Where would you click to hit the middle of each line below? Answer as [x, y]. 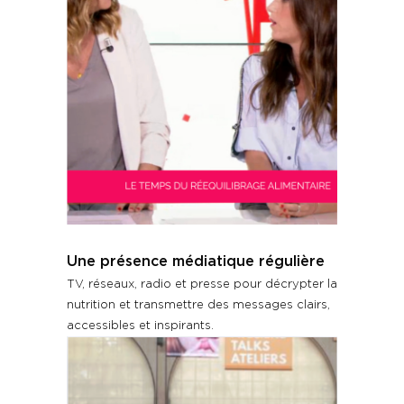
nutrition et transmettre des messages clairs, [198, 306]
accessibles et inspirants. [140, 326]
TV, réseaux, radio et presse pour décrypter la [202, 285]
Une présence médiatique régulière [196, 262]
